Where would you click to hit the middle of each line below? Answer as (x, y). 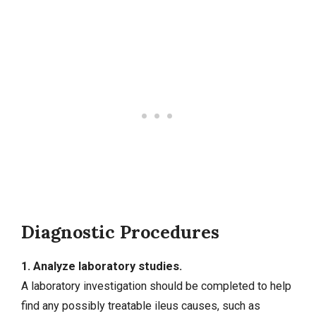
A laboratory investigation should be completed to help (156, 286)
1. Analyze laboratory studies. (102, 266)
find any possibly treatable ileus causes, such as (141, 305)
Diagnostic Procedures (120, 232)
